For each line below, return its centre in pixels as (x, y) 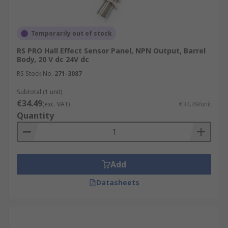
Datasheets (118, 182)
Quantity (35, 116)
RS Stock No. (35, 74)
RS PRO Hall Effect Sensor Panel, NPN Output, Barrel (111, 51)
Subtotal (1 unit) (39, 92)
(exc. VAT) (56, 104)
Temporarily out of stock (72, 33)
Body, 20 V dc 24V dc (53, 59)
